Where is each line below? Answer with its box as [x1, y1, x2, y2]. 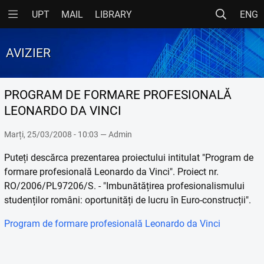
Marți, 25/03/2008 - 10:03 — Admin [4, 130, 132, 140]
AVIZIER [6, 45, 51, 60]
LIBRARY [95, 8, 132, 20]
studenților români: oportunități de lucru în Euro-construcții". [4, 194, 251, 206]
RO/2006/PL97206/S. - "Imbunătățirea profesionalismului [4, 180, 245, 192]
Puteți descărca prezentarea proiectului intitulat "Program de [4, 152, 253, 164]
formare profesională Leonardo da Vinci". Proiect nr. [4, 166, 219, 178]
